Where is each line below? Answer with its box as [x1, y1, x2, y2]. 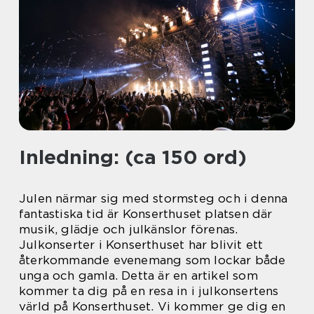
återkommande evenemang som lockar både [19, 253, 286, 267]
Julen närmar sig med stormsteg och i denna [19, 191, 288, 205]
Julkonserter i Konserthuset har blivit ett [19, 238, 264, 252]
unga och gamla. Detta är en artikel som [19, 268, 258, 282]
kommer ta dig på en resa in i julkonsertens [19, 284, 279, 298]
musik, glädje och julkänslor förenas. [19, 222, 238, 236]
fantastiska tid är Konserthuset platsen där [19, 207, 273, 221]
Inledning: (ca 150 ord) [19, 145, 247, 169]
